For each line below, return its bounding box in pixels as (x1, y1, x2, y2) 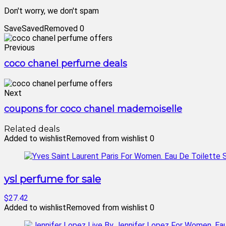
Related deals (4, 124, 60, 134)
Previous (4, 43, 35, 52)
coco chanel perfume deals (4, 58, 127, 69)
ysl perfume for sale (4, 173, 101, 185)
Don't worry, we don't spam (4, 6, 99, 16)
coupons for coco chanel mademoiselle (4, 103, 182, 115)
